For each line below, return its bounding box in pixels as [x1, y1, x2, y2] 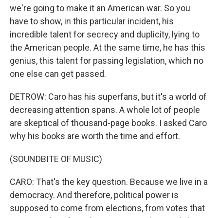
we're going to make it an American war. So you [10, 3, 190, 13]
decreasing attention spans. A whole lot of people [10, 105, 200, 115]
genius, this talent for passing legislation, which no [10, 55, 203, 66]
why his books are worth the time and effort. [10, 131, 180, 141]
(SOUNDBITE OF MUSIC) [10, 154, 102, 164]
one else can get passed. [10, 69, 106, 79]
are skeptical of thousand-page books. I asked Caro [10, 118, 207, 128]
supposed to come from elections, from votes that [10, 203, 205, 213]
